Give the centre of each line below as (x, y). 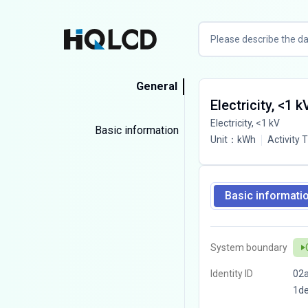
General (156, 86)
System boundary (249, 247)
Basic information (136, 130)
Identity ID (231, 274)
